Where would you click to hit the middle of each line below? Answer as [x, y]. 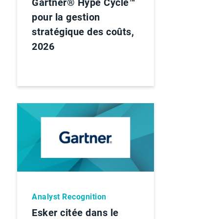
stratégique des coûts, [83, 32]
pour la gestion [66, 17]
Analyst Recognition [69, 197]
